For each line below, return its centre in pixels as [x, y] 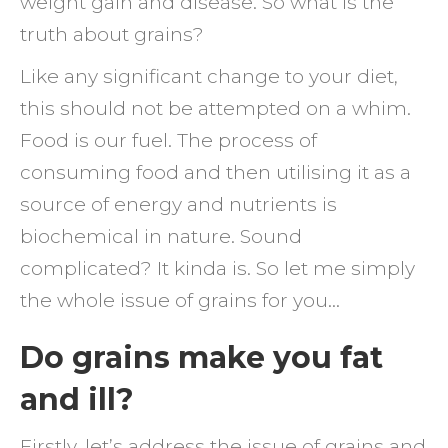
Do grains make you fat [201, 357]
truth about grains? [112, 34]
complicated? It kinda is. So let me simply [217, 268]
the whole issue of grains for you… [180, 300]
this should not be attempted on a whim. [215, 108]
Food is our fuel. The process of [168, 140]
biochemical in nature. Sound [161, 236]
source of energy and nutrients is [178, 204]
